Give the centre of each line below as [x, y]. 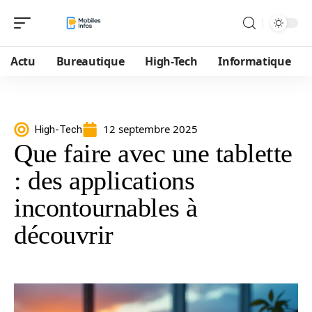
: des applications [104, 180]
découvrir [64, 235]
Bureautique [90, 61]
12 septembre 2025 [150, 129]
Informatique [255, 61]
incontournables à [106, 208]
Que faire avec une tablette [153, 153]
